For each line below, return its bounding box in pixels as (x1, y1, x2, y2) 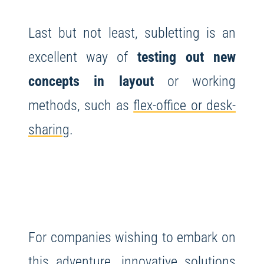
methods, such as (28, 97, 134, 114)
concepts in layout (28, 72, 154, 90)
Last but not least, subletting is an (28, 24, 236, 42)
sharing (28, 121, 70, 138)
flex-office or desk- (133, 97, 236, 114)
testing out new (137, 48, 236, 66)
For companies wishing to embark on (28, 229, 236, 246)
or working (153, 72, 236, 90)
